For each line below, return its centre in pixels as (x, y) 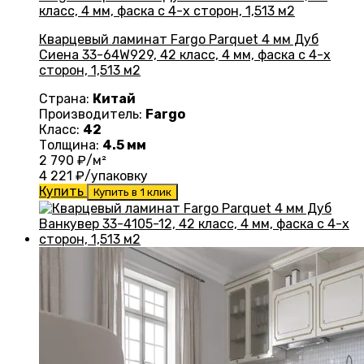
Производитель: (92, 115)
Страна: (66, 99)
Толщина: (71, 145)
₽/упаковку (110, 176)
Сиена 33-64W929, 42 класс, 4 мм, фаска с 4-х (185, 55)
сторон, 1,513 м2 (90, 71)
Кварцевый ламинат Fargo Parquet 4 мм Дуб (179, 40)
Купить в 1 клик (132, 193)
